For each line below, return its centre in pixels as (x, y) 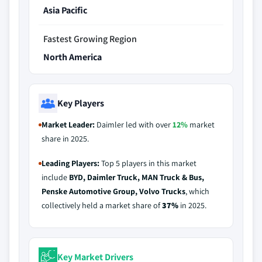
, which (197, 191)
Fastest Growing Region (90, 39)
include (55, 177)
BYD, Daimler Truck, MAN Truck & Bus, (137, 177)
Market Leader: (68, 125)
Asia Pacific (65, 10)
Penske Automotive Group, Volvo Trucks (113, 191)
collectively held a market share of (102, 205)
